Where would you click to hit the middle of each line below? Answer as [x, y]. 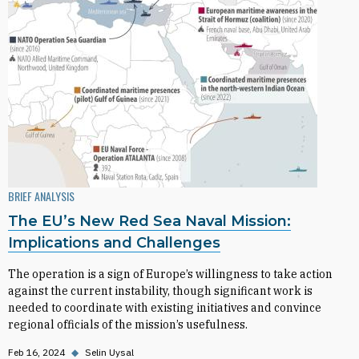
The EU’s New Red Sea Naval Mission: [149, 221]
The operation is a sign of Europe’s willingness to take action [170, 274]
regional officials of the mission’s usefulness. [128, 325]
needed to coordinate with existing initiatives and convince [165, 308]
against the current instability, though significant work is [160, 291]
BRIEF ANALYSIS [41, 196]
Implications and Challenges [114, 243]
